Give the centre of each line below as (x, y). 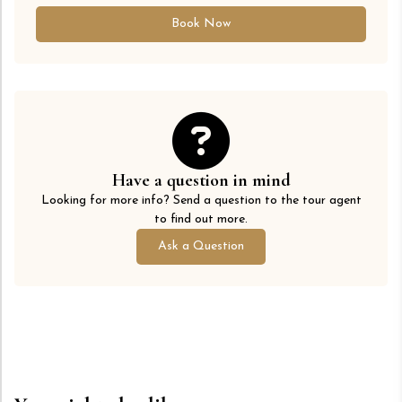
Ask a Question (201, 247)
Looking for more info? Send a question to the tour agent (201, 201)
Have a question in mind (201, 181)
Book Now (201, 24)
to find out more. (201, 220)
